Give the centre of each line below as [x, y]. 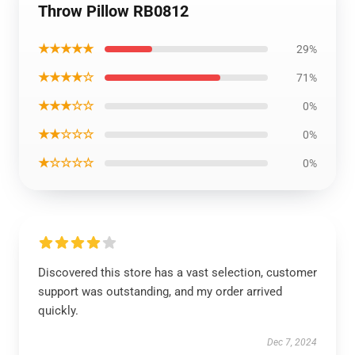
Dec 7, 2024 [292, 342]
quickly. [58, 311]
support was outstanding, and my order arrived [160, 292]
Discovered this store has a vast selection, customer [177, 273]
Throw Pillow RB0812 [113, 11]
